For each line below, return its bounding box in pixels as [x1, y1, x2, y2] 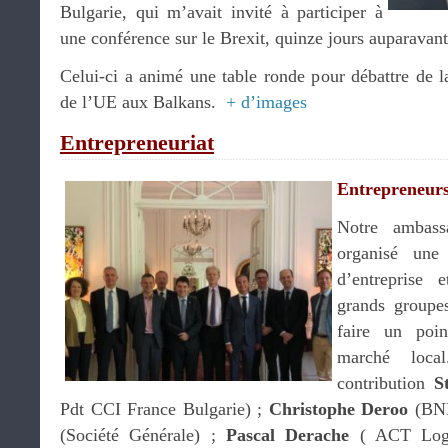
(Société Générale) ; [60, 425, 226, 445]
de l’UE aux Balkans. [60, 92, 226, 112]
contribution [337, 373, 435, 393]
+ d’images [226, 92, 307, 112]
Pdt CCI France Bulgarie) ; [60, 399, 269, 419]
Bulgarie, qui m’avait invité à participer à [60, 2, 383, 22]
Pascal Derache [225, 425, 350, 445]
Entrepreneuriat [60, 130, 214, 155]
